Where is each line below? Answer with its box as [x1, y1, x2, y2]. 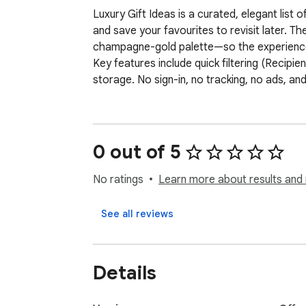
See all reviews [101, 208, 173, 221]
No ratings [93, 173, 143, 187]
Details [93, 260, 156, 285]
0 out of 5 [93, 140, 181, 165]
